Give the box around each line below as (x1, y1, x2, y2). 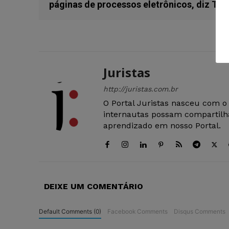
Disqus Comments (173, 208, 225, 216)
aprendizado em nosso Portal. (103, 121, 221, 131)
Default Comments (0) (39, 208, 101, 216)
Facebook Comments (107, 208, 168, 216)
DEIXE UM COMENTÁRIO (44, 181, 143, 192)
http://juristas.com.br (103, 85, 178, 94)
